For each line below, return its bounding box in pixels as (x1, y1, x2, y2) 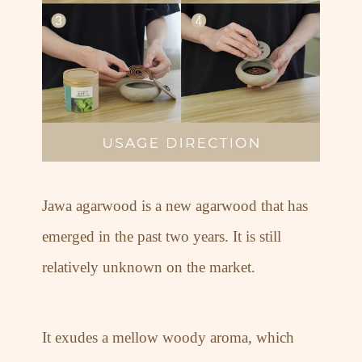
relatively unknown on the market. (42, 258, 256, 276)
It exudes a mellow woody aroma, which (42, 328, 295, 346)
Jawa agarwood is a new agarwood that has (42, 196, 309, 214)
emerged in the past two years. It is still (42, 227, 282, 245)
